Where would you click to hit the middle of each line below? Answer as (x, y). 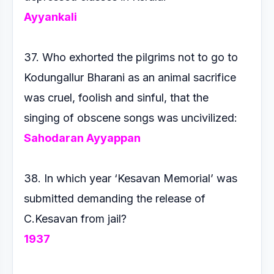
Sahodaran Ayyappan (82, 138)
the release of (171, 198)
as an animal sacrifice (182, 77)
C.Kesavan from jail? (77, 219)
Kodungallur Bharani (76, 77)
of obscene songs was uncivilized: (152, 118)
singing (43, 118)
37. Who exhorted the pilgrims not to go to (131, 57)
